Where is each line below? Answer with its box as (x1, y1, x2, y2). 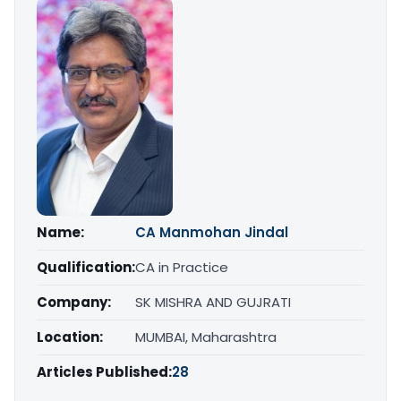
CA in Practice (135, 257, 228, 277)
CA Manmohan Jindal (135, 222, 288, 242)
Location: (37, 327, 103, 346)
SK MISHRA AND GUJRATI (135, 292, 291, 311)
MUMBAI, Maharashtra (135, 327, 277, 346)
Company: (37, 292, 111, 311)
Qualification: (37, 257, 135, 277)
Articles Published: (37, 362, 172, 381)
